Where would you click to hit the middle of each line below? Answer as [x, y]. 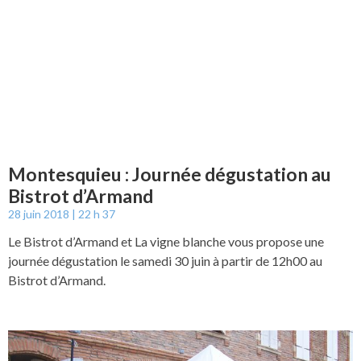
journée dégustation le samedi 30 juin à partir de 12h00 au [165, 261]
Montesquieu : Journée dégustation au [170, 174]
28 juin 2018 [40, 214]
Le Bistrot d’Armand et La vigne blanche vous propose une [166, 242]
